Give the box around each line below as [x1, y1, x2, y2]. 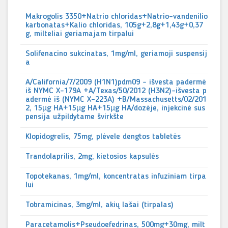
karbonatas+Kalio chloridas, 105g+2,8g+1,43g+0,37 [25, 21, 203, 30]
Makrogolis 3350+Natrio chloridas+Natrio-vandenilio [25, 13, 208, 21]
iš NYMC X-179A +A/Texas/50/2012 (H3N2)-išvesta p [25, 87, 207, 95]
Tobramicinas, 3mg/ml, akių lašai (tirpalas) [25, 201, 174, 209]
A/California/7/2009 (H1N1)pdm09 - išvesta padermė [25, 78, 206, 87]
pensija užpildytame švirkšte [25, 113, 124, 121]
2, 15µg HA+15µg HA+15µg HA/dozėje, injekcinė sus [25, 104, 205, 112]
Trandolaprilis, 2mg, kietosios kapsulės [25, 153, 159, 161]
